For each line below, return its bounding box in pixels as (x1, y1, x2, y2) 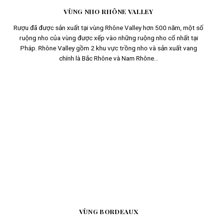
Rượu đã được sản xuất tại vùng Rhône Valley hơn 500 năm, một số (14, 24, 203, 32)
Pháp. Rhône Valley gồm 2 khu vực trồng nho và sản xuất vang (20, 44, 197, 52)
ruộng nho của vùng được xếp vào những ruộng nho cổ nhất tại (19, 34, 198, 42)
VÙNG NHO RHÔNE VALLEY (63, 6, 154, 15)
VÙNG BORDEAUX (78, 206, 139, 216)
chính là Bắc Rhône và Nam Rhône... (59, 54, 158, 62)
